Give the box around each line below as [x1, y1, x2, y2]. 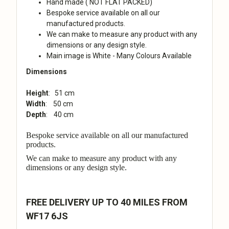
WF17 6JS [26, 210, 68, 221]
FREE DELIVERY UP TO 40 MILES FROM [26, 196, 188, 208]
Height [26, 88, 49, 97]
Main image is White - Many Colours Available [46, 51, 193, 60]
